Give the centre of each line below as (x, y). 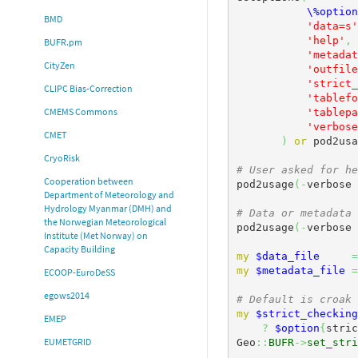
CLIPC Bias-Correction (88, 89)
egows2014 (67, 296)
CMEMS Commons (81, 112)
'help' (326, 40)
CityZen (60, 66)
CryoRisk (62, 158)
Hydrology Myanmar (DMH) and (108, 209)
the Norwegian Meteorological (105, 222)
